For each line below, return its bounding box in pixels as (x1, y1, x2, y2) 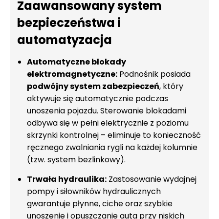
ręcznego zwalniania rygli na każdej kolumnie (27, 142, 197, 153)
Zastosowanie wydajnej (107, 174, 197, 185)
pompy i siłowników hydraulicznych (27, 186, 161, 197)
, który (159, 81, 183, 92)
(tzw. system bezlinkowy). (27, 154, 126, 165)
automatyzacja (17, 32, 112, 48)
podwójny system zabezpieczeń (27, 81, 159, 92)
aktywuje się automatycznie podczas (27, 93, 168, 104)
